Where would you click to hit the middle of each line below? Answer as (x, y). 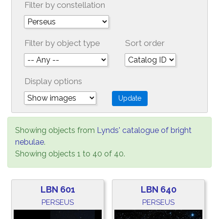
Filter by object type (62, 43)
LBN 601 (58, 189)
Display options (53, 81)
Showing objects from (56, 130)
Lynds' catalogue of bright (144, 130)
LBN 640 (158, 189)
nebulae (30, 142)
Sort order (145, 43)
